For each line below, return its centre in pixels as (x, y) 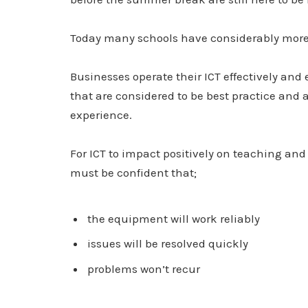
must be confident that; (133, 172)
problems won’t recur (144, 268)
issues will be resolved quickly (168, 244)
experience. (101, 114)
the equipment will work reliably (174, 218)
